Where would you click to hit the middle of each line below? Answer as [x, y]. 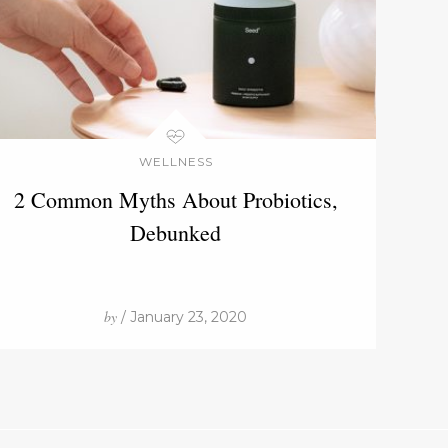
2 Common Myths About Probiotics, [175, 199]
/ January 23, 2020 [182, 317]
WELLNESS [175, 161]
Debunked [176, 232]
